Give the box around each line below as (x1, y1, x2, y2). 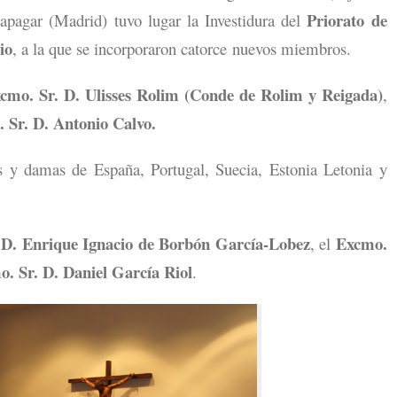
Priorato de (307, 8, 387, 32)
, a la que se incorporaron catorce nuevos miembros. (12, 37, 351, 59)
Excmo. (335, 231, 387, 255)
